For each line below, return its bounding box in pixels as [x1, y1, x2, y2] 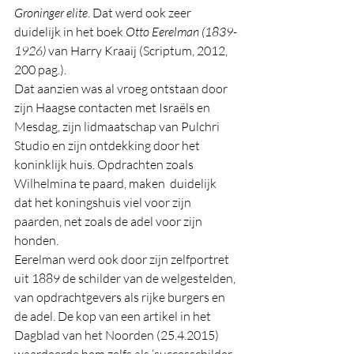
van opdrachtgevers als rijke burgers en [14, 289, 228, 306]
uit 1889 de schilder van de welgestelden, [14, 270, 238, 287]
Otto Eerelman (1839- [126, 24, 237, 40]
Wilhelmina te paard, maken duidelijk [14, 175, 219, 192]
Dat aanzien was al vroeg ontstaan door [14, 81, 230, 97]
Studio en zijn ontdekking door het [14, 137, 202, 154]
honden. [14, 232, 61, 249]
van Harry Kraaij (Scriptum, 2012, [48, 43, 230, 59]
